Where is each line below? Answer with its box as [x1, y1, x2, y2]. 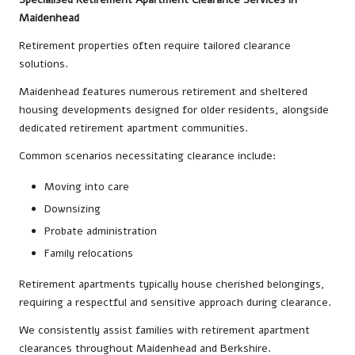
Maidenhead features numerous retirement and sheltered [19, 83, 307, 99]
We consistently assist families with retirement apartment [19, 323, 310, 338]
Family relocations [44, 246, 133, 261]
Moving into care [44, 178, 129, 194]
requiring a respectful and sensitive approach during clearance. [19, 295, 331, 311]
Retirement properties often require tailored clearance [19, 37, 291, 53]
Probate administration [44, 223, 157, 239]
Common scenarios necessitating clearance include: [19, 147, 276, 163]
